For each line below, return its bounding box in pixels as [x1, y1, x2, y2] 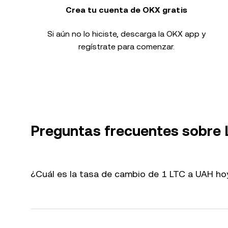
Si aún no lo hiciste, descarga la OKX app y [47, 29, 206, 39]
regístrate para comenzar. [78, 42, 175, 51]
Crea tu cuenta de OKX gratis [65, 5, 187, 15]
